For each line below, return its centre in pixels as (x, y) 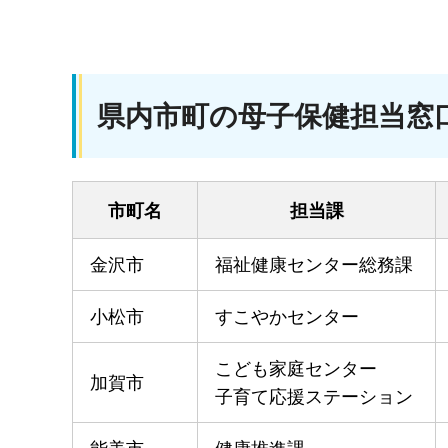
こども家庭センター (296, 368)
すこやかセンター (287, 316)
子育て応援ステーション (314, 396)
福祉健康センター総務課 (314, 264)
